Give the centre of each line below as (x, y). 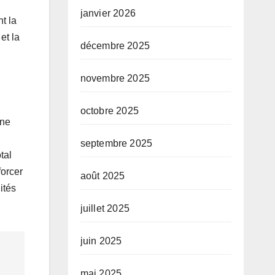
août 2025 (103, 176)
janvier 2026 (108, 14)
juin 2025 (101, 241)
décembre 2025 (115, 46)
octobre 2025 (109, 111)
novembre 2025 (115, 79)
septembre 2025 (116, 144)
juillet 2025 (105, 209)
